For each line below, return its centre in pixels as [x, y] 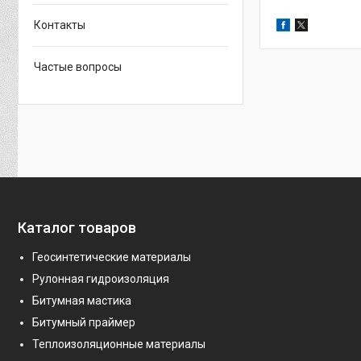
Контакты [60, 25]
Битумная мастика [82, 301]
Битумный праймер [84, 322]
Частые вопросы [78, 67]
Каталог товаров [77, 228]
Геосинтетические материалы [112, 257]
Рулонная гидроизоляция [101, 279]
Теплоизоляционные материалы [119, 344]
